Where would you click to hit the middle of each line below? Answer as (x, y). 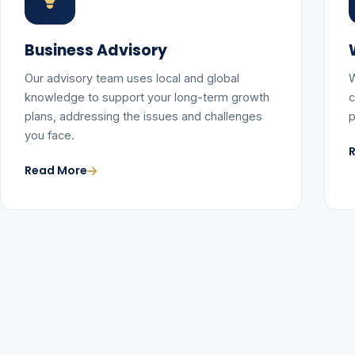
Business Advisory (96, 50)
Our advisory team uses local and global (132, 78)
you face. (50, 135)
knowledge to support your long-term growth (147, 97)
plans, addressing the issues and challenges (143, 116)
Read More (56, 170)
